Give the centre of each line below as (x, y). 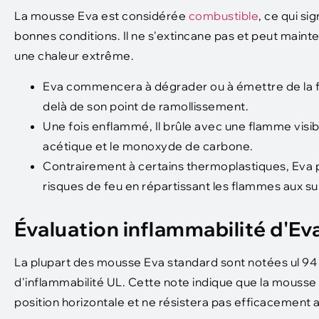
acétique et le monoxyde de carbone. (148, 146)
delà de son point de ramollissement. (146, 106)
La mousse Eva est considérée (101, 16)
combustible (223, 16)
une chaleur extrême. (74, 56)
